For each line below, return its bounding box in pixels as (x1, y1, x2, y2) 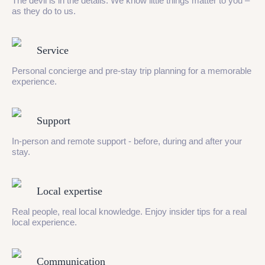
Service (37, 44, 69, 56)
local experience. (12, 217, 77, 227)
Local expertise (37, 185, 102, 197)
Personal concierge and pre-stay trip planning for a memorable (12, 66, 251, 76)
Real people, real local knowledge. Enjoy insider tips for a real (12, 206, 247, 216)
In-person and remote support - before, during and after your (12, 136, 242, 146)
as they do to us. (12, 6, 76, 16)
